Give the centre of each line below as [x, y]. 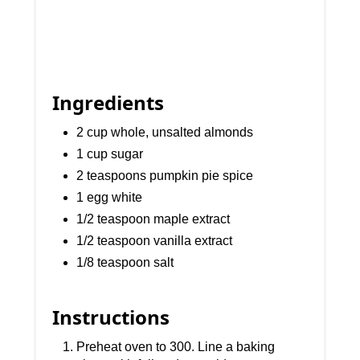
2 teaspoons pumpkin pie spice [165, 176]
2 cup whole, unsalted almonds [165, 133]
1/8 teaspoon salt [125, 263]
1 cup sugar [110, 154]
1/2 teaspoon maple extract [153, 219]
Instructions [111, 317]
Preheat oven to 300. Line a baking [176, 347]
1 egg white [110, 198]
